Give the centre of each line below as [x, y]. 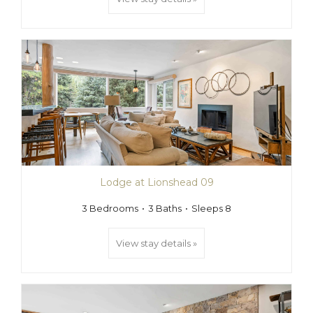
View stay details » [156, 243]
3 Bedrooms [110, 208]
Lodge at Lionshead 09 [156, 182]
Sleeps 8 [211, 208]
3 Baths [165, 208]
